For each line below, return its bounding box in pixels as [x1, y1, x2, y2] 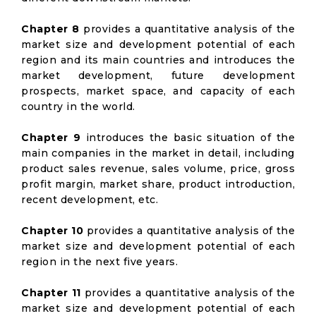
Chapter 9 [21, 131, 81, 144]
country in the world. [21, 100, 135, 113]
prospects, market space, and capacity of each [21, 85, 295, 97]
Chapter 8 [21, 23, 80, 35]
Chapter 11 [21, 286, 81, 299]
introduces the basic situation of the [80, 131, 296, 144]
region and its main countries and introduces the [21, 54, 295, 66]
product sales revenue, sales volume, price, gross [21, 162, 295, 175]
